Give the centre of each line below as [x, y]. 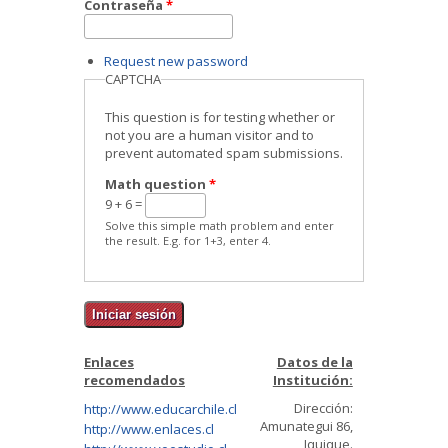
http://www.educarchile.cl [160, 409]
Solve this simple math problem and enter [219, 226]
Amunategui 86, [306, 426]
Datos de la [314, 361]
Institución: [312, 379]
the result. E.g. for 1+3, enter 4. [188, 241]
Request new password [176, 61]
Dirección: [323, 408]
